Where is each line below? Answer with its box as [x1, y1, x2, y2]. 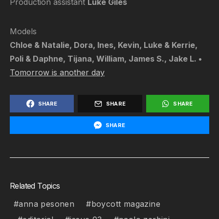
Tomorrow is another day [10, 67, 105, 77]
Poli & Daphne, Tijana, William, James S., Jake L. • [10, 54, 202, 64]
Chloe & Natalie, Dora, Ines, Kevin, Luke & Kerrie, [10, 40, 197, 50]
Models [10, 26, 37, 36]
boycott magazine [91, 199, 161, 209]
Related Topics [10, 181, 60, 191]
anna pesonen [19, 199, 75, 209]
